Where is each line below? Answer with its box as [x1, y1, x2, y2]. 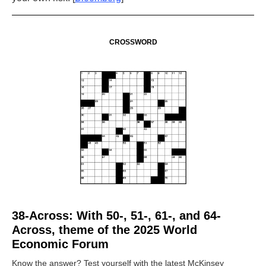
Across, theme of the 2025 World [12, 223, 197, 236]
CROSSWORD [109, 38, 157, 46]
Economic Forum [12, 237, 109, 251]
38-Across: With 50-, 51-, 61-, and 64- [12, 209, 221, 222]
